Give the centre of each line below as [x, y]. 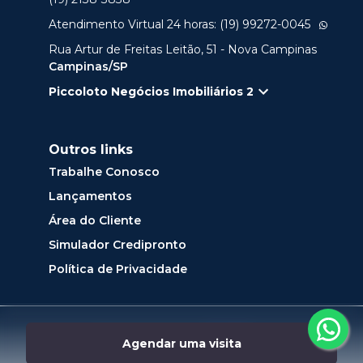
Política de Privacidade [118, 269]
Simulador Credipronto [117, 245]
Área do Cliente [95, 221]
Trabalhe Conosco [104, 172]
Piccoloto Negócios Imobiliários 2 [151, 91]
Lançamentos [90, 196]
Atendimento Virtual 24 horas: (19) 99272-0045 [179, 25]
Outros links [91, 150]
